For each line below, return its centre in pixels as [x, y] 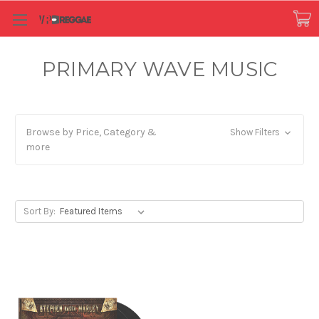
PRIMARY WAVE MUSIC [159, 69]
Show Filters [256, 132]
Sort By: [39, 211]
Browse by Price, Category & [91, 132]
